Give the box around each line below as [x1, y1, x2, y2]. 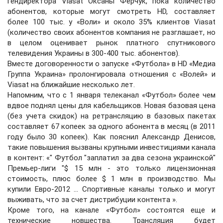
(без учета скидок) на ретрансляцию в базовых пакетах [7, 111, 216, 120]
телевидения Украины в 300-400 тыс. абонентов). [7, 49, 180, 58]
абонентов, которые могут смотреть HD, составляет [7, 7, 216, 16]
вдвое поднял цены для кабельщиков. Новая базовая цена [7, 101, 216, 110]
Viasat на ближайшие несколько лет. [7, 80, 135, 89]
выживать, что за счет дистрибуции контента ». [7, 195, 177, 204]
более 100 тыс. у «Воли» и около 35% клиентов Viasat [7, 17, 216, 26]
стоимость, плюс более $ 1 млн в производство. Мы [7, 174, 216, 183]
